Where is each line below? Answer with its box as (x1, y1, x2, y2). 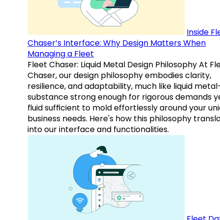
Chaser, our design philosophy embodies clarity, (27, 70, 211, 82)
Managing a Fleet (27, 48, 94, 60)
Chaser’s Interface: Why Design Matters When (27, 37, 206, 49)
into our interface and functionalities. (27, 124, 169, 136)
